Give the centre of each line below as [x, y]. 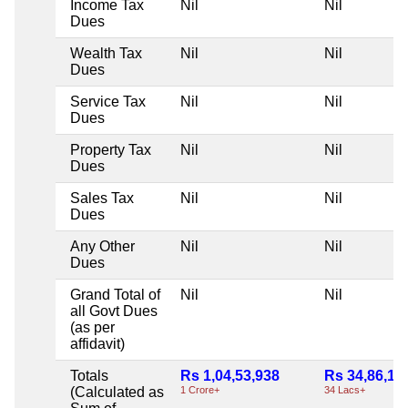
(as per [92, 327]
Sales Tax [102, 198]
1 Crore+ [200, 389]
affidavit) [97, 343]
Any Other [102, 246]
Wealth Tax [106, 53]
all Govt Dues [114, 311]
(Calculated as [117, 392]
